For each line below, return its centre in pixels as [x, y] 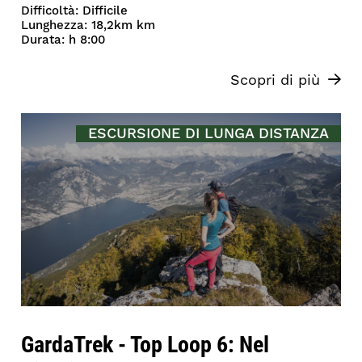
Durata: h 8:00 [63, 40]
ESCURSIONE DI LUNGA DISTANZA [208, 133]
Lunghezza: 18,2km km [88, 25]
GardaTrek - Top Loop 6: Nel [145, 344]
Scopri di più [275, 80]
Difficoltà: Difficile [75, 11]
